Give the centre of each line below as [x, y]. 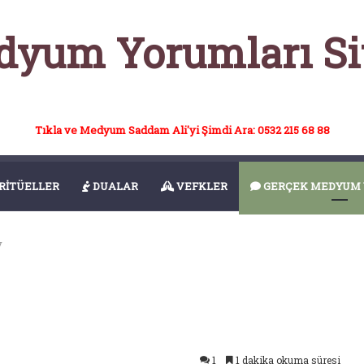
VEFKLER [201, 186]
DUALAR [114, 186]
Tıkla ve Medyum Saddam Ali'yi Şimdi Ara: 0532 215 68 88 [182, 130]
